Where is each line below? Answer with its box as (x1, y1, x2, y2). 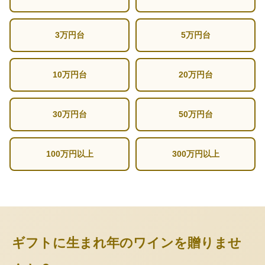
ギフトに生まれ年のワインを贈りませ (12, 235, 241, 251)
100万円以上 (46, 149, 93, 159)
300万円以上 (172, 149, 219, 159)
